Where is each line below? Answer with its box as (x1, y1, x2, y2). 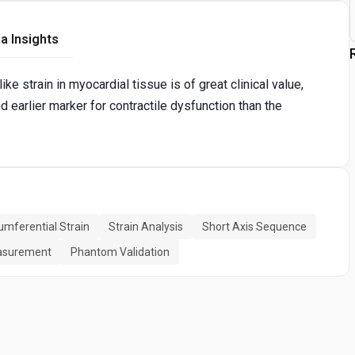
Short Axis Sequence (202, 219, 307, 233)
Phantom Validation (71, 245, 170, 258)
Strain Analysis (109, 219, 183, 233)
